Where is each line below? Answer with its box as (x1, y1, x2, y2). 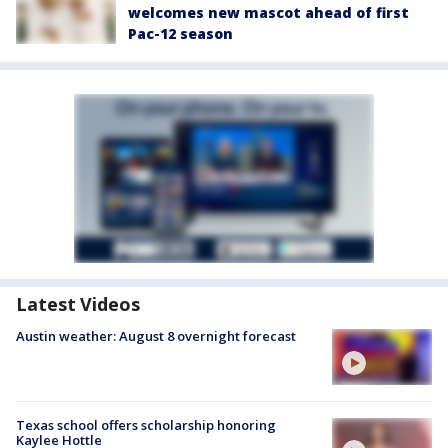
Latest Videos (16, 291, 140, 316)
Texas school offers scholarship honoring (16, 416, 276, 435)
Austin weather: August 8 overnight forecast (16, 326, 296, 345)
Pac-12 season (128, 23, 233, 43)
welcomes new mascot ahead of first (128, 2, 409, 22)
